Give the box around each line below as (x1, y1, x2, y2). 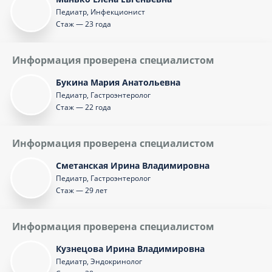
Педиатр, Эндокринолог (56, 256, 142, 267)
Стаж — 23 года (56, 19, 111, 29)
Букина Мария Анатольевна (56, 76, 180, 88)
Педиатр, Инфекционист (56, 7, 145, 17)
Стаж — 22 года (56, 102, 111, 112)
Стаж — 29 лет (56, 185, 107, 195)
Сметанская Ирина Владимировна (56, 160, 209, 171)
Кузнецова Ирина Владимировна (56, 243, 205, 254)
